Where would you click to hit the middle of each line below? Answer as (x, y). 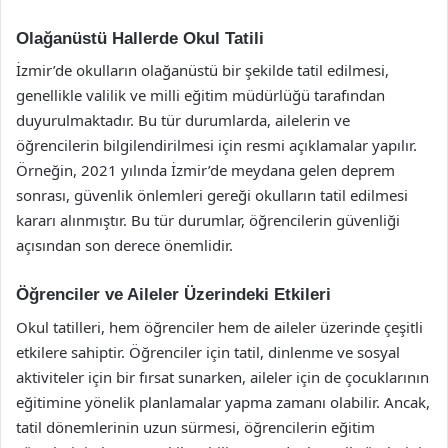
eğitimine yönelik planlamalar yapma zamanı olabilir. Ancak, (223, 401)
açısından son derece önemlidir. (124, 245)
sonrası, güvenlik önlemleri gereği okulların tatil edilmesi (212, 195)
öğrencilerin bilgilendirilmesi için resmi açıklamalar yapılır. (216, 145)
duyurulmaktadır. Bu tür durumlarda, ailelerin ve (183, 120)
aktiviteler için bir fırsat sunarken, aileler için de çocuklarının (222, 376)
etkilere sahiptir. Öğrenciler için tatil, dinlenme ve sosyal (208, 351)
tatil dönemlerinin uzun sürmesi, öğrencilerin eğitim (195, 426)
